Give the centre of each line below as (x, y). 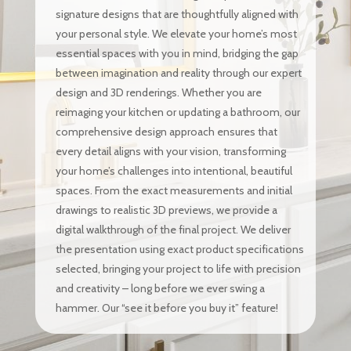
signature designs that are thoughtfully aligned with (177, 14)
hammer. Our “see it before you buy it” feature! (166, 308)
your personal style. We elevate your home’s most (176, 34)
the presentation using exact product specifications (179, 249)
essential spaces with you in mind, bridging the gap (177, 53)
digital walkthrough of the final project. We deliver (173, 230)
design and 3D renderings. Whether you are (158, 92)
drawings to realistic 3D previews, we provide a (166, 210)
